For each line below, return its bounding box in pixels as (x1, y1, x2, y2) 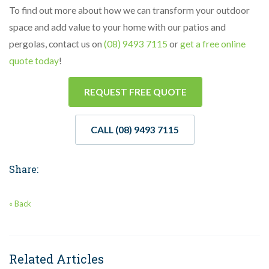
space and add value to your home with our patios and (9, 22, 226, 33)
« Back (9, 199, 31, 209)
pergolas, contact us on (9, 38, 104, 50)
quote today (9, 55, 59, 67)
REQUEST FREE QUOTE (84, 86, 187, 98)
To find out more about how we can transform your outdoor (9, 5, 250, 16)
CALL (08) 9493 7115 (90, 124, 179, 136)
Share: (9, 163, 38, 176)
